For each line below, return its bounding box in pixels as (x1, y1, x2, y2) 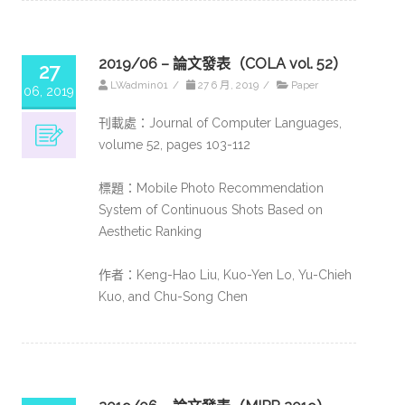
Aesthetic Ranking (99, 224, 202, 239)
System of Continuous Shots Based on (99, 202, 323, 217)
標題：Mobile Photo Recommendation (99, 181, 324, 195)
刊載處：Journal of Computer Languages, (99, 116, 342, 130)
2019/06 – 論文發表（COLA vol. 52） (99, 55, 347, 72)
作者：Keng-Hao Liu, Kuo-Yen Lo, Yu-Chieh (99, 268, 352, 282)
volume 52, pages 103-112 (99, 137, 250, 152)
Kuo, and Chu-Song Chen (99, 289, 248, 304)
